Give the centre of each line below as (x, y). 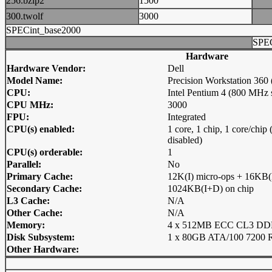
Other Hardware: (43, 249)
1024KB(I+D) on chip (211, 189)
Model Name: (35, 80)
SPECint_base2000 (43, 30)
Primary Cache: (40, 176)
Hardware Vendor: (46, 68)
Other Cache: (35, 213)
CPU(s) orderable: (45, 152)
